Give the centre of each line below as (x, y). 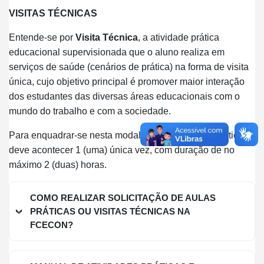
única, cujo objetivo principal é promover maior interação (127, 82)
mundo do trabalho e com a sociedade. (90, 111)
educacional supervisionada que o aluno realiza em (117, 52)
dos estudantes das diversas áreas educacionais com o (124, 97)
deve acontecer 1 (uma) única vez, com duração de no (122, 150)
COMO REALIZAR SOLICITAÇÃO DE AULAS (123, 198)
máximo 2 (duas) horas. (58, 165)
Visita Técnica (107, 38)
